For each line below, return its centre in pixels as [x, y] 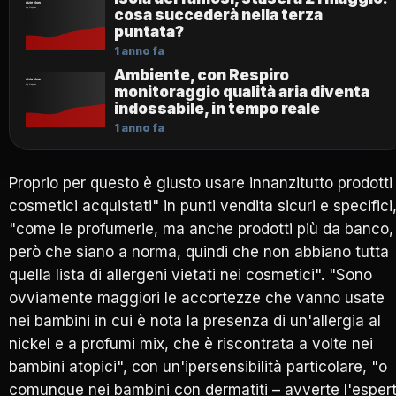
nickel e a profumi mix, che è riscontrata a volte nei [191, 343]
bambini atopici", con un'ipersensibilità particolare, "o [198, 366]
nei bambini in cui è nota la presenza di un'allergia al [195, 320]
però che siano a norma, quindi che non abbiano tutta [199, 251]
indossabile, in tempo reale [217, 108]
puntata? [149, 31]
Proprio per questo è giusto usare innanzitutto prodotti [201, 183]
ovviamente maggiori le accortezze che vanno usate [197, 297]
